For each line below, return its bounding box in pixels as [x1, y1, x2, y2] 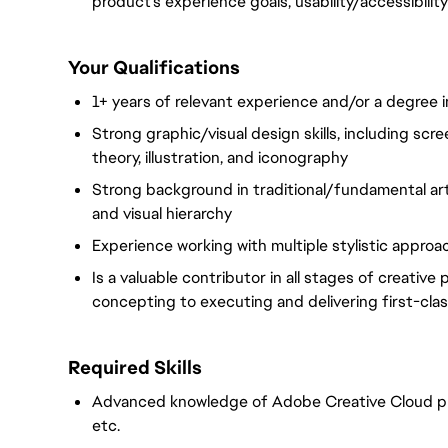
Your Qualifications [68, 55, 240, 80]
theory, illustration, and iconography [92, 147, 348, 168]
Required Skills [68, 355, 202, 380]
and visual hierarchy [92, 203, 232, 224]
